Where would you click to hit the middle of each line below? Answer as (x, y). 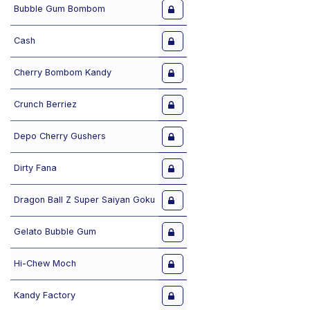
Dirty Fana (35, 168)
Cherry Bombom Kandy (62, 72)
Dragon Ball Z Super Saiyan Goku (84, 200)
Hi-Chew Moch (45, 263)
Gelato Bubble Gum (55, 231)
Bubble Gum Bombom (59, 9)
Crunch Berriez (45, 104)
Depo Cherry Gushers (60, 136)
